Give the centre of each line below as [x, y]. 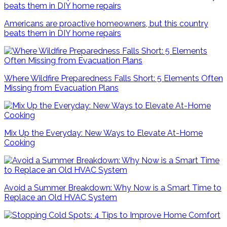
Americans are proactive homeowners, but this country [106, 24]
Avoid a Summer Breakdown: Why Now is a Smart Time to [113, 188]
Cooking [20, 143]
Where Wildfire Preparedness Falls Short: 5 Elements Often [113, 78]
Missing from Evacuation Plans [61, 88]
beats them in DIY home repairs [63, 33]
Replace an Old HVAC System [61, 197]
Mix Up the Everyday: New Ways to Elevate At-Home [103, 133]
